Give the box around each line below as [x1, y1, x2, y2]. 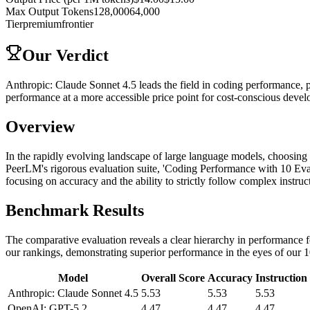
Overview [6, 118, 75, 136]
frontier [62, 18, 93, 30]
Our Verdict [22, 46, 109, 65]
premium [23, 18, 62, 30]
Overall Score [141, 271, 205, 284]
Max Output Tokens [6, 6, 93, 18]
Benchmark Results [6, 201, 144, 219]
